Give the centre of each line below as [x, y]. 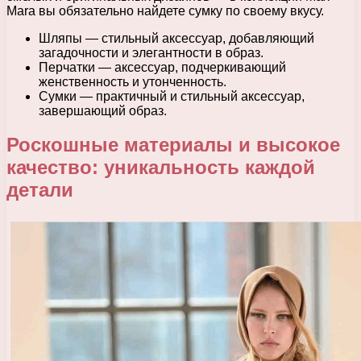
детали [40, 190]
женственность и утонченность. [133, 81]
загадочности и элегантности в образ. [151, 52]
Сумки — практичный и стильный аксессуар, [172, 96]
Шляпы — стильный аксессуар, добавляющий [176, 38]
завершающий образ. [103, 110]
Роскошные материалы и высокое [173, 145]
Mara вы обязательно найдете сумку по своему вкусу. [165, 10]
